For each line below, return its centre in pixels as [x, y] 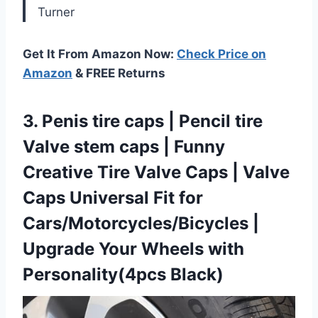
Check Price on [221, 54]
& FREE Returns [119, 73]
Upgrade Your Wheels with [133, 248]
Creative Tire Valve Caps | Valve [156, 172]
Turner [56, 12]
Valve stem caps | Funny [124, 146]
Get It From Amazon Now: [100, 54]
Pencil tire [219, 121]
